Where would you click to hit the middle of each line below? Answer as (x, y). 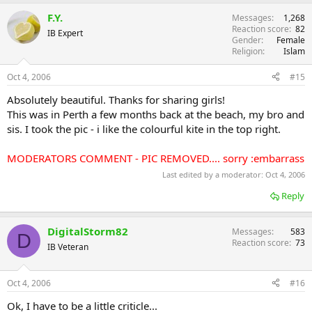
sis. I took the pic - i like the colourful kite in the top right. (144, 128)
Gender (247, 40)
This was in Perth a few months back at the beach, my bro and (156, 114)
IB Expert (65, 33)
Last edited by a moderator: (214, 175)
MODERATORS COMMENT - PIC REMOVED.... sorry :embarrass (156, 158)
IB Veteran (68, 247)
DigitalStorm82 (88, 232)
